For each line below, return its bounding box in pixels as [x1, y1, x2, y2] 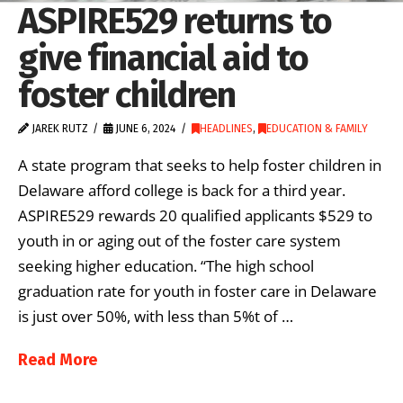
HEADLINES [199, 122, 253, 136]
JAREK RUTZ [29, 122, 88, 136]
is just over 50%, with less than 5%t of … [18, 305, 293, 327]
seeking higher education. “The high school [18, 255, 314, 276]
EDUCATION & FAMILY [265, 122, 368, 136]
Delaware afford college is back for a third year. [18, 179, 345, 201]
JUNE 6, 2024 [112, 122, 176, 136]
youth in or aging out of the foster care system [18, 229, 341, 251]
